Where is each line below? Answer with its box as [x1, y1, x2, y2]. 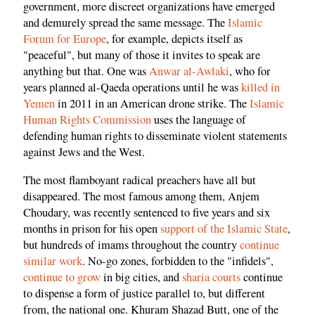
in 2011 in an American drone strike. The [55, 96, 250, 112]
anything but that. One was [23, 63, 149, 79]
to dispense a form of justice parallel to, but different [23, 285, 265, 301]
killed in [241, 79, 280, 96]
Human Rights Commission [23, 112, 151, 128]
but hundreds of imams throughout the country [23, 236, 240, 252]
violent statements [203, 128, 287, 144]
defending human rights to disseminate [23, 128, 203, 144]
